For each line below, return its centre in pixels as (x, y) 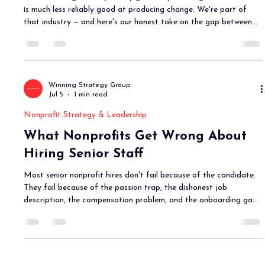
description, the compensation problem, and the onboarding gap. (142, 200)
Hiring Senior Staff (84, 154)
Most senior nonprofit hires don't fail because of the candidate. (140, 175)
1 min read (91, 94)
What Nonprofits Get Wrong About (135, 136)
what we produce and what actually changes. (105, 35)
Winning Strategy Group (90, 85)
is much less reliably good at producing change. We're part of (135, 10)
